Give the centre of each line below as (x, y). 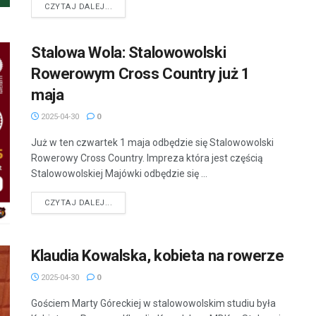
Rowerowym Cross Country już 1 (141, 74)
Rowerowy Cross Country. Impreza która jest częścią (147, 158)
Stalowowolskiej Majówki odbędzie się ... (119, 174)
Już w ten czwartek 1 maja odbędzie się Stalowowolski (152, 143)
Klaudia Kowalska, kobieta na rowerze (158, 255)
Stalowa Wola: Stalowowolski (129, 53)
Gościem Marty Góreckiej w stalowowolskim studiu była (153, 303)
